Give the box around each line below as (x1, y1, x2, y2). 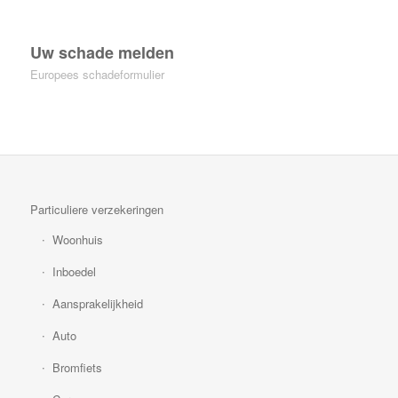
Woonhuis (52, 231, 103, 249)
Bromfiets (52, 359, 102, 377)
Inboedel (52, 263, 96, 281)
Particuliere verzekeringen (29, 201, 163, 219)
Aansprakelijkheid (52, 295, 143, 313)
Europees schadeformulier (29, 66, 164, 84)
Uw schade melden (29, 41, 174, 65)
